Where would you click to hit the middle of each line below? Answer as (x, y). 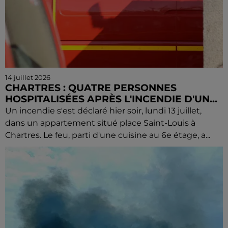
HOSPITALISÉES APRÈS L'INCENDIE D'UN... (111, 99)
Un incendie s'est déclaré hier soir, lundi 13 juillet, (103, 111)
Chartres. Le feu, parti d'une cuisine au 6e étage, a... (108, 135)
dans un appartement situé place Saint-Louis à (100, 123)
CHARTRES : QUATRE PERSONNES (91, 88)
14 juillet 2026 (28, 77)
